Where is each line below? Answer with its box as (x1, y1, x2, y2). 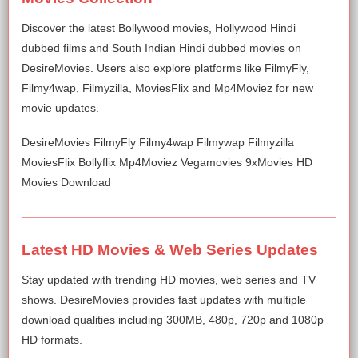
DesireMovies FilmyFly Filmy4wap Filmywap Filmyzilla (22, 135, 294, 149)
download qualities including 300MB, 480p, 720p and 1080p (22, 312, 324, 326)
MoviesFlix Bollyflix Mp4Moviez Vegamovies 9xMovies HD (22, 155, 312, 169)
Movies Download (22, 175, 111, 189)
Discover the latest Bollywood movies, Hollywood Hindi (22, 21, 296, 34)
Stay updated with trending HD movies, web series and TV (22, 272, 316, 286)
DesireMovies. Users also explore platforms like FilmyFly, (22, 61, 309, 74)
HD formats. (22, 332, 82, 346)
